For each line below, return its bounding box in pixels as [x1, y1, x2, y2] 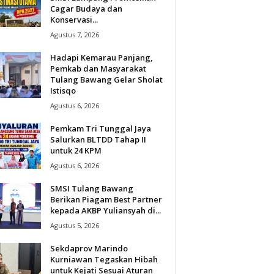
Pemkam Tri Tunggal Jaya [50, 122, 151, 134]
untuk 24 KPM [50, 144, 102, 156]
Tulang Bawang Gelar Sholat [50, 73, 163, 85]
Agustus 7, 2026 [50, 29, 99, 39]
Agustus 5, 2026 [50, 220, 99, 230]
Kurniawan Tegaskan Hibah [50, 253, 158, 265]
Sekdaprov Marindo [50, 242, 128, 254]
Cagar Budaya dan [50, 2, 122, 14]
